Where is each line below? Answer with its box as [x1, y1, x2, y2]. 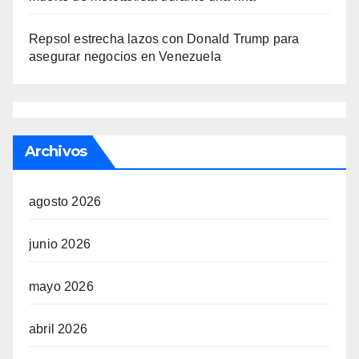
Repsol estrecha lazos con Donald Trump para [29, 31, 300, 46]
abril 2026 [29, 321, 87, 336]
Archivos [25, 142, 87, 160]
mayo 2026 [29, 279, 94, 293]
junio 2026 [29, 236, 91, 251]
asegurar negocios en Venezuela [29, 49, 221, 63]
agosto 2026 [29, 194, 102, 208]
